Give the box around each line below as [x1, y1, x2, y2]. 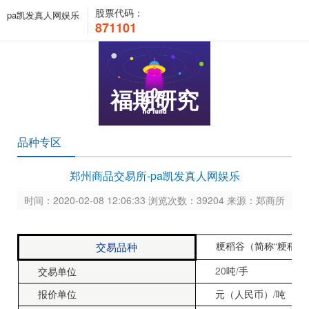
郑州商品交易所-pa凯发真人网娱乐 [69, 168, 240, 183]
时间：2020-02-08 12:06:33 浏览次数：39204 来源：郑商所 [24, 193, 285, 207]
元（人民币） [215, 290, 273, 300]
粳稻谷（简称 [216, 241, 274, 252]
